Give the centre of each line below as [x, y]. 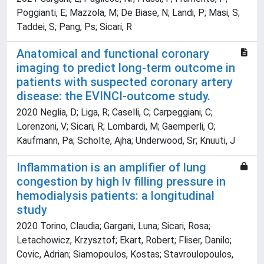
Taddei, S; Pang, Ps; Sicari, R [74, 27]
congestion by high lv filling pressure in [121, 182]
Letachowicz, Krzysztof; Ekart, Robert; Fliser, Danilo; [124, 240]
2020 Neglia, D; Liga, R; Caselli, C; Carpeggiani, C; [115, 113]
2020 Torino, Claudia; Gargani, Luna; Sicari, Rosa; [113, 226]
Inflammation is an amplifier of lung [111, 168]
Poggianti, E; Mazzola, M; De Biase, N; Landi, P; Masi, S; [128, 13]
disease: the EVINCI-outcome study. [113, 96]
